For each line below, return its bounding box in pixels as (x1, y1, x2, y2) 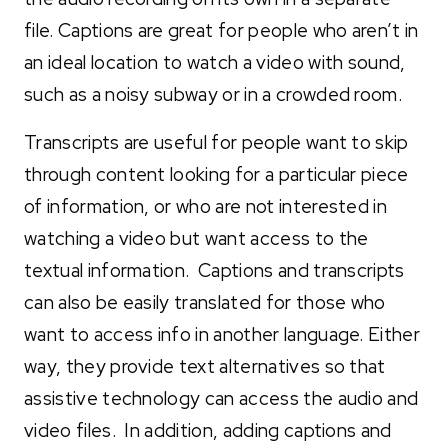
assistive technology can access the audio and (24, 385, 419, 411)
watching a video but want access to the (24, 225, 369, 251)
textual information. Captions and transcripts (24, 257, 405, 283)
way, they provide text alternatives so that (24, 353, 386, 379)
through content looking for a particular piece (24, 161, 409, 187)
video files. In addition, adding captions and (24, 417, 392, 443)
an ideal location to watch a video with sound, (24, 49, 406, 75)
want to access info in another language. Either (24, 321, 421, 347)
